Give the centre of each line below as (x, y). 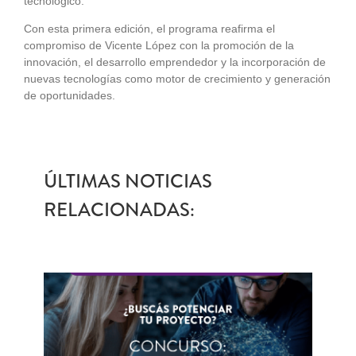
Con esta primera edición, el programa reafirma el (149, 28)
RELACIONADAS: (119, 209)
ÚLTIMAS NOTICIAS (128, 181)
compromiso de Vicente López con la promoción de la (159, 45)
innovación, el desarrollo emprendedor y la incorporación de (174, 62)
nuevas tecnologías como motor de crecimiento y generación (177, 78)
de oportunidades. (69, 95)
